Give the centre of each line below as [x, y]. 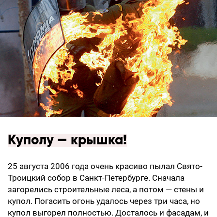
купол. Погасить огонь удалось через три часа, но [104, 201]
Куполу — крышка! [67, 140]
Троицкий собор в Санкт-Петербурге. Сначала [96, 178]
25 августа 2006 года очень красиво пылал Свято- [105, 166]
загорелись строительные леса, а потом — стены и [106, 189]
